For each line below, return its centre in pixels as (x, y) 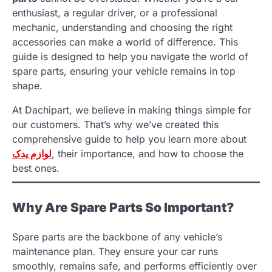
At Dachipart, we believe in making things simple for (132, 110)
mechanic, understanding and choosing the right (122, 27)
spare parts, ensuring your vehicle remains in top (124, 71)
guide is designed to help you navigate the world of (130, 56)
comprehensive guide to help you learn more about (129, 139)
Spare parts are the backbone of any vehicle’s (117, 236)
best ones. (36, 168)
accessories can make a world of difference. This (125, 42)
